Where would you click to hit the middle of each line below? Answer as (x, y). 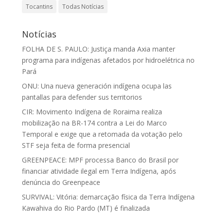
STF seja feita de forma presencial (76, 145)
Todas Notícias (83, 7)
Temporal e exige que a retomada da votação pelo (102, 134)
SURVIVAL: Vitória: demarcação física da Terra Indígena (108, 197)
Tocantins (39, 7)
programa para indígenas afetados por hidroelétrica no (108, 60)
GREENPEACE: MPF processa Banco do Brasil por (100, 160)
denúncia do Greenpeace (63, 182)
